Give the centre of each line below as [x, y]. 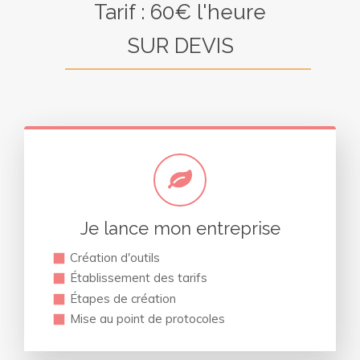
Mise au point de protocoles [147, 319]
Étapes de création [123, 298]
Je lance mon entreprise [180, 228]
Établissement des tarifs [139, 278]
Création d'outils [115, 257]
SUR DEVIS [180, 45]
